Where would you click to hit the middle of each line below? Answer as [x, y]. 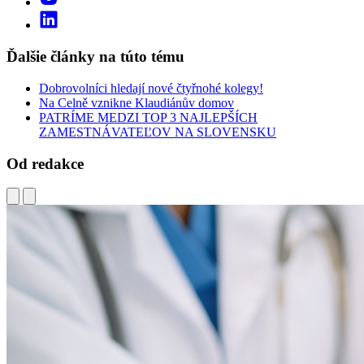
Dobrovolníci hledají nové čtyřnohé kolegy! [151, 88]
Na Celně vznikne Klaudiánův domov [136, 102]
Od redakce [45, 163]
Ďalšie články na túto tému [95, 57]
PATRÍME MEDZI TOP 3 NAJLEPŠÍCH [148, 117]
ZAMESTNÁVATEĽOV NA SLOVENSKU [158, 132]
